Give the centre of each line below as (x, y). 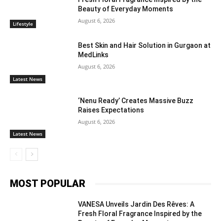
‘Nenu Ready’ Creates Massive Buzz (136, 100)
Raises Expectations (111, 110)
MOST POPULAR (48, 184)
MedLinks (93, 55)
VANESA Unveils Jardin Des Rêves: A (136, 204)
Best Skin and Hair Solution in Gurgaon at (145, 46)
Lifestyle (23, 24)
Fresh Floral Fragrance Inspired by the (140, 214)
